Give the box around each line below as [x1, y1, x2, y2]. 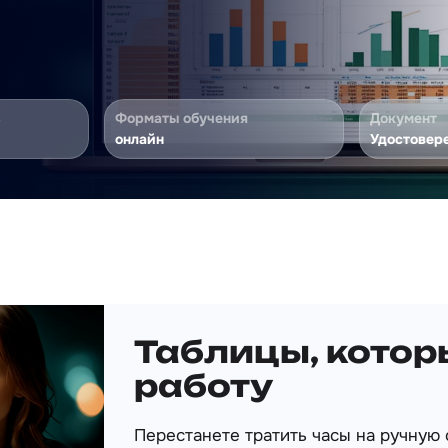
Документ [370, 109, 438, 127]
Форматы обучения [114, 109, 248, 127]
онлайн [114, 130, 164, 148]
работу [134, 367, 274, 404]
